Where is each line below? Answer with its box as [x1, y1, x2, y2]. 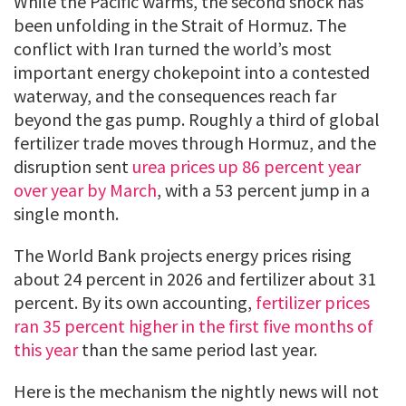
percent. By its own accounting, [14, 291, 256, 314]
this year [14, 338, 78, 362]
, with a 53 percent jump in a [157, 179, 370, 202]
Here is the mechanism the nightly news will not [14, 380, 379, 403]
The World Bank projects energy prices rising [14, 244, 352, 267]
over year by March [14, 179, 157, 202]
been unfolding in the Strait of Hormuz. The [14, 14, 346, 37]
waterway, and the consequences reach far [14, 84, 336, 108]
